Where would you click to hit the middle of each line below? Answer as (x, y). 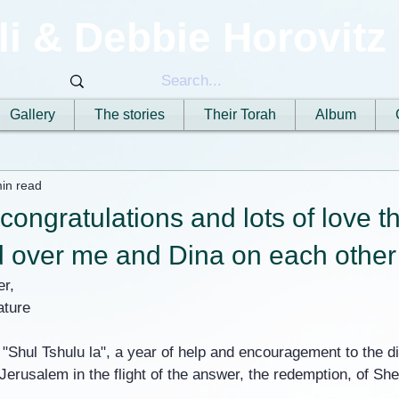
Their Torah (240, 114)
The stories (129, 114)
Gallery (33, 114)
